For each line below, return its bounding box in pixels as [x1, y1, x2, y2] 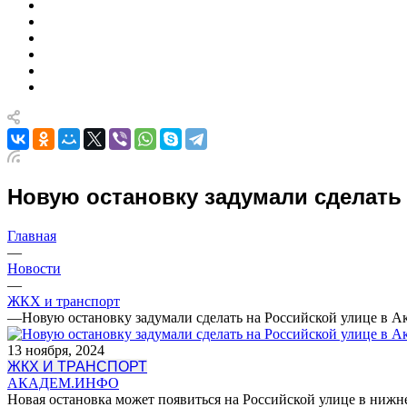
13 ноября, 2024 [7, 342, 104, 358]
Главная [7, 227, 56, 243]
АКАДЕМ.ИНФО [7, 374, 119, 391]
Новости [7, 260, 61, 276]
